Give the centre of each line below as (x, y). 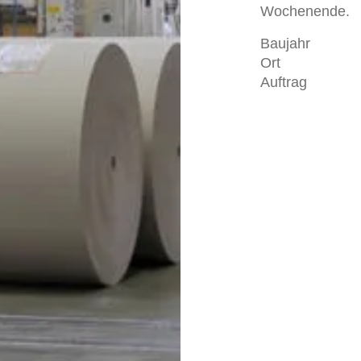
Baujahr (286, 44)
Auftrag (284, 83)
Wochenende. (305, 12)
